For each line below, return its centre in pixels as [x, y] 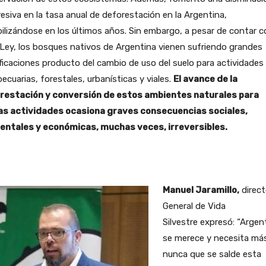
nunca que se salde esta [212, 254]
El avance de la [205, 79]
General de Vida [194, 206]
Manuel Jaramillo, [201, 190]
